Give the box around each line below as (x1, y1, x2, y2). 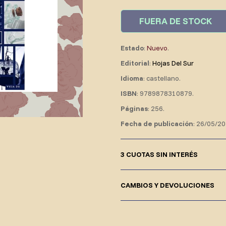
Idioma (121, 74, 143, 83)
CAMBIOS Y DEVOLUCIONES (121, 181, 214, 190)
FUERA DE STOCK (139, 15, 212, 27)
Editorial (121, 59, 149, 68)
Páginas (121, 104, 148, 114)
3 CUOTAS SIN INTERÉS (121, 150, 198, 159)
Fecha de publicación (121, 119, 193, 129)
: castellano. (143, 74, 181, 83)
